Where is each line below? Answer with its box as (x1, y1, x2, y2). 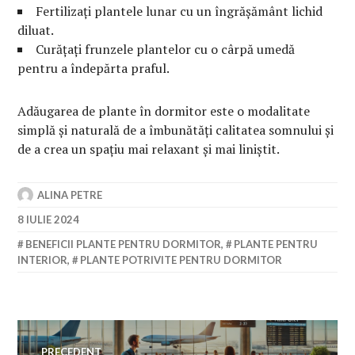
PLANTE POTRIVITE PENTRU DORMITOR (80, 253, 283, 266)
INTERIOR (17, 253, 68, 266)
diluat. (17, 21, 55, 39)
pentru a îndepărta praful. (17, 59, 170, 77)
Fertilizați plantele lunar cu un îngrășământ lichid (36, 2, 323, 20)
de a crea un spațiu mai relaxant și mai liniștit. (17, 139, 281, 158)
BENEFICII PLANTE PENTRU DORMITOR (25, 237, 222, 250)
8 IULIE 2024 (17, 212, 80, 226)
